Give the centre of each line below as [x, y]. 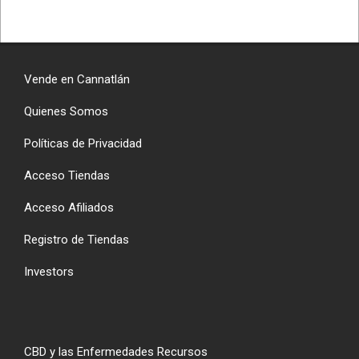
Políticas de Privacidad [83, 143]
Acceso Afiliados [69, 207]
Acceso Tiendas [67, 175]
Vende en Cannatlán [77, 79]
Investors [49, 271]
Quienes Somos [66, 111]
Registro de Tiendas [77, 239]
